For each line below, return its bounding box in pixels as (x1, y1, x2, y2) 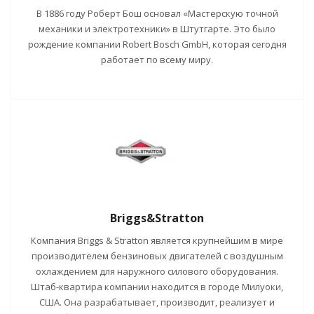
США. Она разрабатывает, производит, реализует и (39, 296, 275, 308)
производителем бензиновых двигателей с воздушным (31, 250, 283, 262)
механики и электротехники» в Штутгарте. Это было (39, 22, 275, 35)
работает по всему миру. (101, 53, 213, 66)
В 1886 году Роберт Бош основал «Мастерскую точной (36, 7, 278, 20)
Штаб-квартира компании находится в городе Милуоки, (31, 280, 283, 293)
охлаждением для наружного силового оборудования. (36, 265, 278, 278)
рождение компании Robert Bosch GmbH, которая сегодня (27, 38, 287, 50)
